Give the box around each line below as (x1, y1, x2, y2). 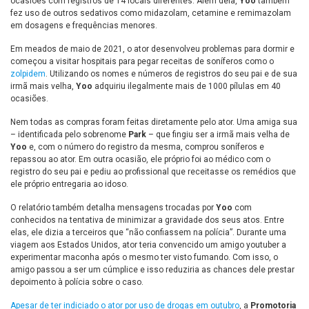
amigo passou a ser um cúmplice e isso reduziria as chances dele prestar (10, 265, 295, 275)
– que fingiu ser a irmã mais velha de (146, 130, 290, 140)
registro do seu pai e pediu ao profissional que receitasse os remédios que (10, 167, 296, 177)
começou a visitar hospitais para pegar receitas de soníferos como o (10, 57, 274, 67)
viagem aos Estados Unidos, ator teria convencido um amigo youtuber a (10, 240, 286, 250)
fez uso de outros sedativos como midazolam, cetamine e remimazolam (10, 8, 291, 19)
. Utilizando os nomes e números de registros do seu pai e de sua (46, 69, 297, 79)
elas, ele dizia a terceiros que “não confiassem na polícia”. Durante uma (10, 228, 286, 238)
